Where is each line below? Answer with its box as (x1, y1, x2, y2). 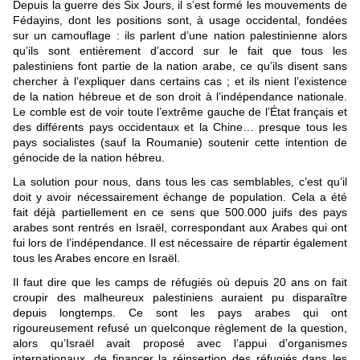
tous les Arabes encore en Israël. (13, 252, 180, 265)
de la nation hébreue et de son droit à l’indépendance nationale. (13, 90, 347, 104)
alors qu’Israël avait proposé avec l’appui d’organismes (13, 337, 347, 350)
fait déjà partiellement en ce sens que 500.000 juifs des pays (13, 206, 347, 219)
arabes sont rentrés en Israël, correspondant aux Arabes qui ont (13, 221, 347, 235)
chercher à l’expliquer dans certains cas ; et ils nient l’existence (13, 75, 347, 88)
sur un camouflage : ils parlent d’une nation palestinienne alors (13, 29, 347, 43)
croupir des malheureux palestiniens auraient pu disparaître (13, 291, 347, 305)
